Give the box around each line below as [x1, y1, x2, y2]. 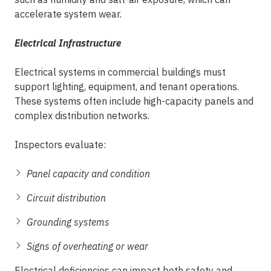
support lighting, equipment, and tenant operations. [15, 80, 239, 93]
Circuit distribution [27, 192, 106, 204]
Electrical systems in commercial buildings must [15, 66, 226, 78]
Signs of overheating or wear [27, 240, 148, 252]
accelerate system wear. [15, 8, 122, 20]
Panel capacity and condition [27, 168, 150, 180]
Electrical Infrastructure [15, 37, 121, 49]
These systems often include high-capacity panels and [15, 95, 253, 107]
